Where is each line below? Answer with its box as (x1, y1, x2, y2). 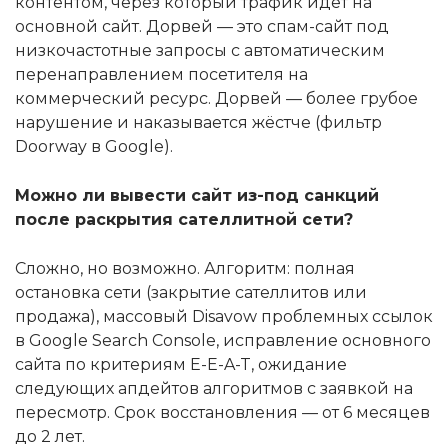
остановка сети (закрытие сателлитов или (15, 283, 367, 303)
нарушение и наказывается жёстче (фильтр (15, 113, 382, 133)
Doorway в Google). (15, 137, 173, 157)
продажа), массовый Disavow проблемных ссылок (15, 307, 433, 327)
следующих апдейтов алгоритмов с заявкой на (15, 379, 413, 399)
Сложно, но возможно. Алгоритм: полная (15, 259, 355, 279)
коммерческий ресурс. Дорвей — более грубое (15, 89, 418, 109)
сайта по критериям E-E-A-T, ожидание (15, 355, 347, 375)
